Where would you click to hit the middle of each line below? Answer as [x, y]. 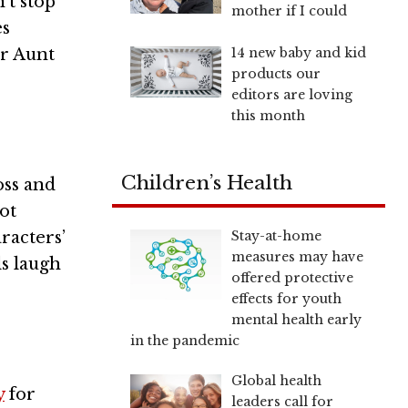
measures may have [297, 256]
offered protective [292, 277]
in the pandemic [185, 340]
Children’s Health [207, 183]
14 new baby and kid [298, 52]
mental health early [296, 319]
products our [275, 73]
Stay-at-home [276, 235]
